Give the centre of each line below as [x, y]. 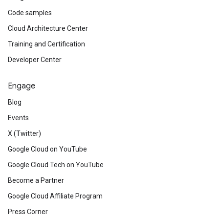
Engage [22, 86]
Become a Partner [36, 180]
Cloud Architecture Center [48, 28]
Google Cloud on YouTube [47, 149]
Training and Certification [46, 44]
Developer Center [35, 60]
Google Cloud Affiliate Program [55, 196]
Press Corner [28, 212]
